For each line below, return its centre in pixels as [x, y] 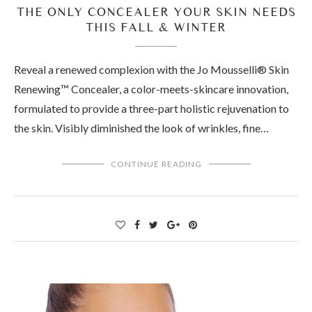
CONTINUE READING [156, 164]
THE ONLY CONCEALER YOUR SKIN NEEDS [156, 12]
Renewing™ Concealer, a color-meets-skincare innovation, [151, 89]
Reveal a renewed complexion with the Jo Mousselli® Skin [151, 70]
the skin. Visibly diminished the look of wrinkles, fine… [141, 128]
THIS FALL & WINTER [156, 27]
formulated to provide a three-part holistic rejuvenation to [151, 109]
